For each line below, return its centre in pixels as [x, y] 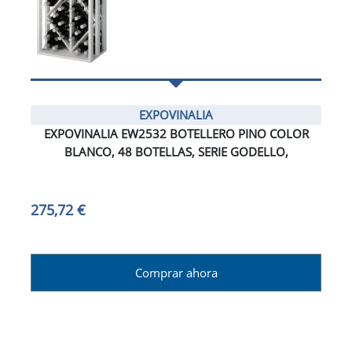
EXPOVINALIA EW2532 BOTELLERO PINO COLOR [176, 134]
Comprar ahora [176, 273]
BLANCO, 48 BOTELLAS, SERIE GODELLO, [176, 152]
